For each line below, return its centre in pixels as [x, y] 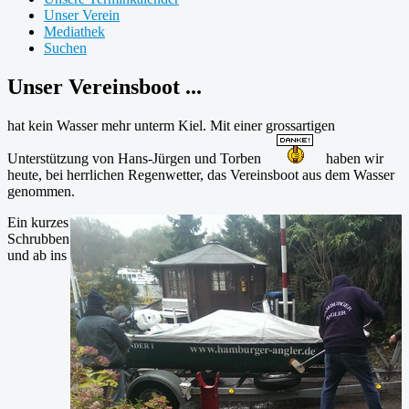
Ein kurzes [38, 222]
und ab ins [37, 255]
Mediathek [74, 31]
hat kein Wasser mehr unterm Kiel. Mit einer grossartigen [171, 125]
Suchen [65, 48]
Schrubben [38, 238]
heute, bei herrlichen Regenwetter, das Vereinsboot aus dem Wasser [201, 174]
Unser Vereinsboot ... [105, 86]
